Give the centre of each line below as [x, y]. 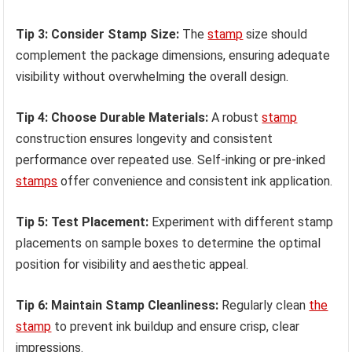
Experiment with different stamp [241, 222]
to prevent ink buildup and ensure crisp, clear [176, 327]
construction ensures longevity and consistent [145, 139]
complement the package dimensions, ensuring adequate [173, 56]
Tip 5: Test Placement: [82, 222]
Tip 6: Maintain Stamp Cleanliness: [117, 306]
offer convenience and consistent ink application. [195, 181]
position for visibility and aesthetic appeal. [132, 265]
